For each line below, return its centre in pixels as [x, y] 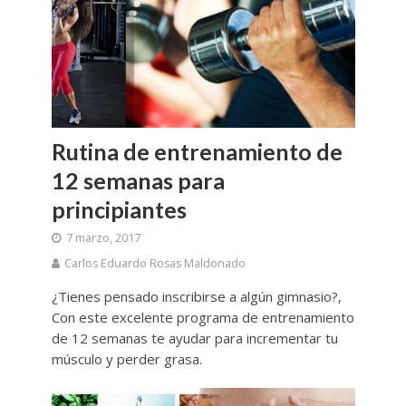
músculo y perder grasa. [126, 358]
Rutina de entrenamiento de [197, 151]
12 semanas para [138, 180]
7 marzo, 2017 [103, 237]
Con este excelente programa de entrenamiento [203, 317]
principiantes [119, 209]
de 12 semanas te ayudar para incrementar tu [194, 338]
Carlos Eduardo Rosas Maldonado [155, 263]
